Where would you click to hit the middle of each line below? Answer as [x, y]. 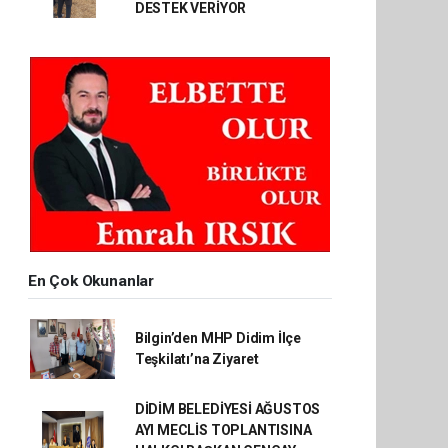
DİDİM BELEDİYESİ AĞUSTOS [227, 409]
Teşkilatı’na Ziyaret [196, 359]
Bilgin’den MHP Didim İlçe [218, 338]
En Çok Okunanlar [91, 281]
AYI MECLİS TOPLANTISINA [223, 430]
